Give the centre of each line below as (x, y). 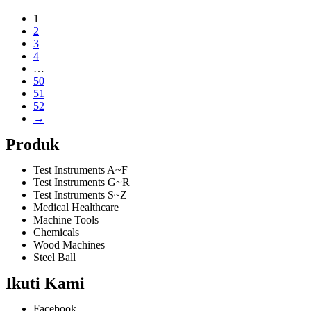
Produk (32, 144)
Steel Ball (54, 257)
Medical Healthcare (76, 207)
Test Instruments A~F (81, 170)
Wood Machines (69, 245)
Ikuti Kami (45, 283)
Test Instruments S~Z (80, 195)
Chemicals (56, 232)
